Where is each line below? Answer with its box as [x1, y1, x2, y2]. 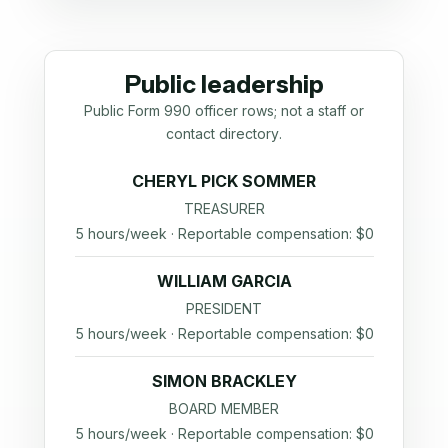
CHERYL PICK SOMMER [132, 170, 316, 191]
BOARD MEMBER [169, 399, 279, 417]
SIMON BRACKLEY [151, 370, 297, 391]
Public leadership [124, 69, 324, 99]
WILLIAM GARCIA [156, 270, 292, 291]
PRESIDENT [186, 299, 262, 317]
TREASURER [183, 199, 265, 217]
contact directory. [166, 124, 282, 142]
